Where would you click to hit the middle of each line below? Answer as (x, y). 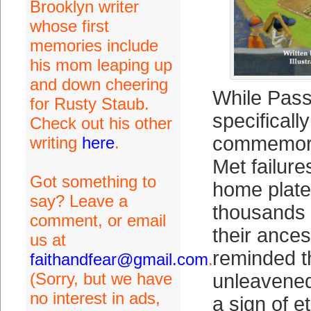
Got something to (93, 182)
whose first (69, 26)
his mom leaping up (101, 65)
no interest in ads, (95, 298)
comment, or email (98, 220)
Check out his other (101, 123)
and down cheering (99, 84)
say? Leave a (78, 201)
